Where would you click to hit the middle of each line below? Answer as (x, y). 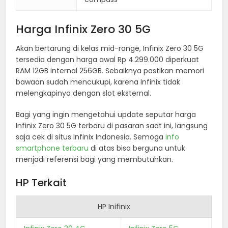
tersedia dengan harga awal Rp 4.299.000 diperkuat (108, 59)
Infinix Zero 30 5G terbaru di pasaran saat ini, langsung (112, 125)
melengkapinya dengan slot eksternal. (84, 93)
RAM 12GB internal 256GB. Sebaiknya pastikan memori (110, 70)
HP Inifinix (114, 206)
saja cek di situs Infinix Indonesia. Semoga (91, 137)
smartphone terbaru (52, 148)
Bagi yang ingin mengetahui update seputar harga (106, 114)
